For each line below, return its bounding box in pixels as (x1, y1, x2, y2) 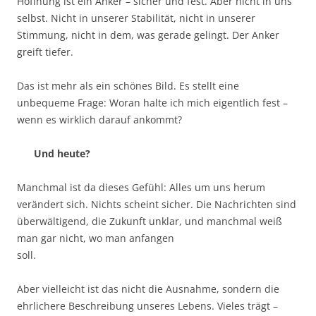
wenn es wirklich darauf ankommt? (17, 113, 182, 127)
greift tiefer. (17, 45, 73, 59)
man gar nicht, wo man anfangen (17, 231, 174, 245)
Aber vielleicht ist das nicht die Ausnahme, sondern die (17, 282, 279, 296)
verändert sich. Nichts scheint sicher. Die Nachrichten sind (17, 197, 296, 212)
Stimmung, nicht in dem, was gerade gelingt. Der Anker (17, 28, 279, 42)
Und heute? (34, 147, 90, 161)
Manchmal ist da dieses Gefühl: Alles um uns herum (17, 181, 265, 195)
